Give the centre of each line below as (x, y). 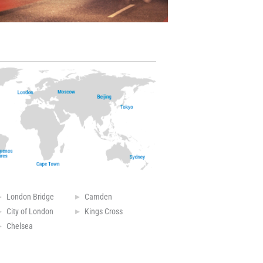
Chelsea (20, 226)
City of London (30, 211)
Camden (98, 196)
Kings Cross (103, 211)
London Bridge (31, 196)
